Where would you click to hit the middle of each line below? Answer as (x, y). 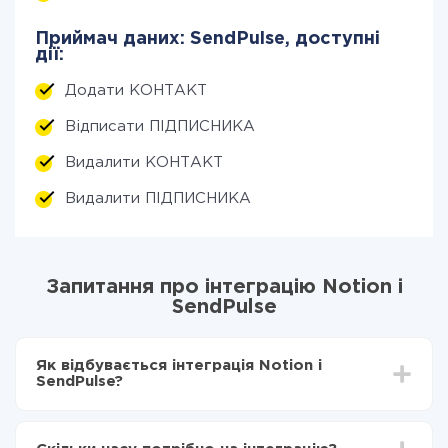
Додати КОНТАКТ (136, 90)
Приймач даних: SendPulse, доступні (207, 39)
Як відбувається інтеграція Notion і (179, 365)
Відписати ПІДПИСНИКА (160, 126)
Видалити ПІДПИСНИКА (158, 198)
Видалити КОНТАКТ (144, 162)
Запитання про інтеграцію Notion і (224, 287)
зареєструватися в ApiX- (303, 419)
